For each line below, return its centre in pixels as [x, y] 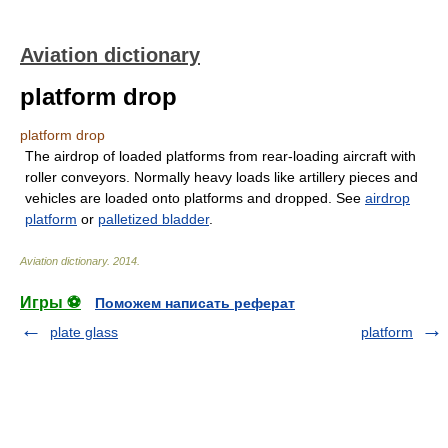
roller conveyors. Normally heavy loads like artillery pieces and [221, 177]
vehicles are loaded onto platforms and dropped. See [195, 198]
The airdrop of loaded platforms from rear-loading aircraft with [220, 156]
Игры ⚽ [50, 302]
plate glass [84, 332]
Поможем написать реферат [195, 303]
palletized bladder [153, 219]
